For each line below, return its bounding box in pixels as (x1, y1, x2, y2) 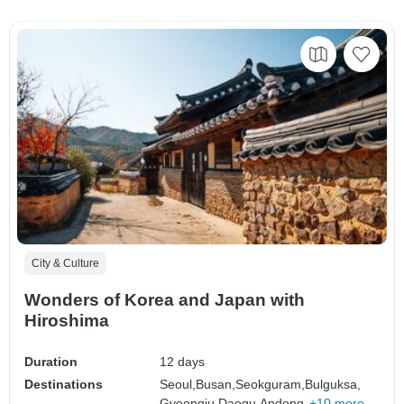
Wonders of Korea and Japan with (24, 289, 305, 309)
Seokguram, (235, 376, 306, 391)
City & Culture (32, 256, 99, 270)
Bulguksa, (305, 376, 362, 391)
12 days (160, 353, 206, 369)
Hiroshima (24, 310, 109, 330)
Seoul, (160, 376, 197, 391)
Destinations (24, 376, 103, 391)
